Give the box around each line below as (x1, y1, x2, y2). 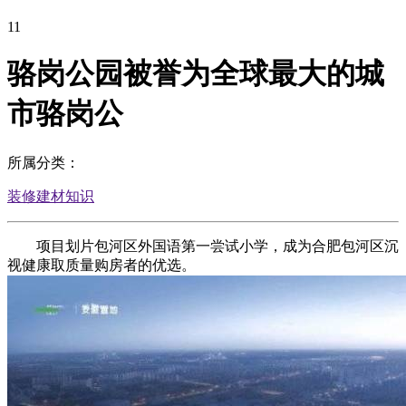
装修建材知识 (7, 188, 94, 204)
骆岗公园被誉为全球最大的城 (7, 57, 384, 91)
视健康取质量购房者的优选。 (7, 256, 196, 273)
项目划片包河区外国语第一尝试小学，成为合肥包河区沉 (7, 237, 399, 254)
